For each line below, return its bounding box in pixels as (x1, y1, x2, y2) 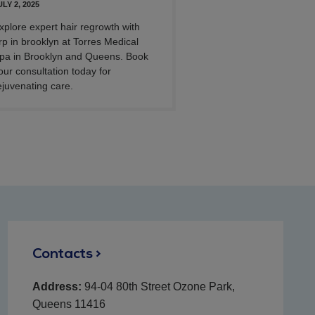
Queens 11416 (32, 297, 105, 310)
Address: (32, 280, 82, 292)
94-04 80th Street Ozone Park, (81, 280, 235, 292)
